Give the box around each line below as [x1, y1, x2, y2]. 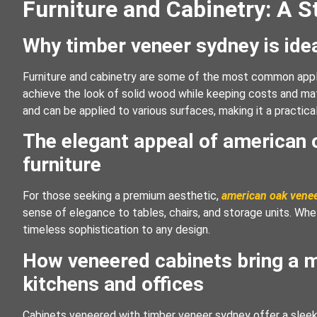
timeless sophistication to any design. [23, 223, 210, 237]
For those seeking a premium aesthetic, [23, 189, 221, 203]
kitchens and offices [23, 272, 204, 296]
